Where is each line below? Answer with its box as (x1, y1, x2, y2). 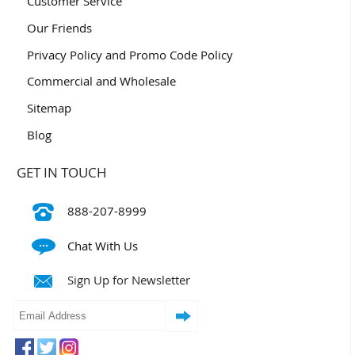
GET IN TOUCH (16, 163, 107, 182)
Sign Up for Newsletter (67, 272, 191, 288)
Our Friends (26, 19, 92, 36)
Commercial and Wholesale (26, 73, 176, 90)
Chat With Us (67, 237, 139, 254)
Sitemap (26, 100, 71, 116)
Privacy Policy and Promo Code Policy (26, 46, 233, 63)
